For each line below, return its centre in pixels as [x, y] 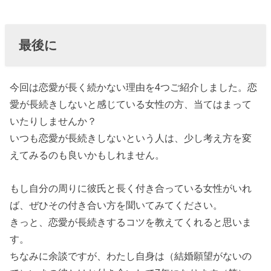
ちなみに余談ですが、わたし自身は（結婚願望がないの [131, 256]
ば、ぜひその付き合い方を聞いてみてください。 [116, 205]
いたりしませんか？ [54, 121]
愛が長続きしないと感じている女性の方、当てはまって [131, 104]
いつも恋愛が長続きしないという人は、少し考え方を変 [131, 138]
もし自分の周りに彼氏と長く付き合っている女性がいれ [131, 188]
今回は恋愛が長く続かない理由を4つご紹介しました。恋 [134, 87]
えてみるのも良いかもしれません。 [87, 155]
